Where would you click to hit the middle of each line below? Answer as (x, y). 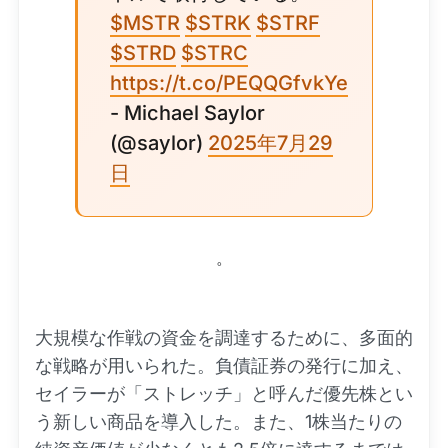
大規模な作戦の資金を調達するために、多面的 (224, 337)
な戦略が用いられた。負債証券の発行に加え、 (224, 365)
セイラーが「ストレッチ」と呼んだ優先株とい (224, 393)
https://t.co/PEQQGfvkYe (229, 83)
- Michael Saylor (187, 113)
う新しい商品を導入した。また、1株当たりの (218, 421)
